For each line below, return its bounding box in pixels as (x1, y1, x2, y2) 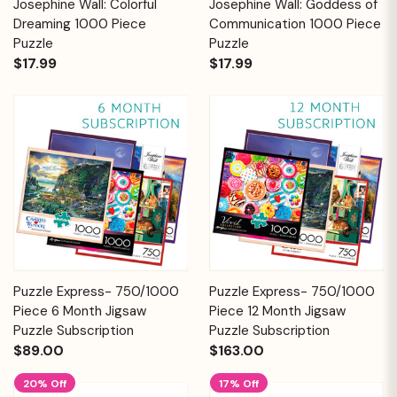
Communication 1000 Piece (209, 14, 381, 33)
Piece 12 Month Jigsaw (209, 301, 346, 320)
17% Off (219, 376, 260, 391)
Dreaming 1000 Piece (13, 14, 146, 33)
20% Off (23, 376, 67, 391)
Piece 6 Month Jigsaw (13, 301, 146, 320)
